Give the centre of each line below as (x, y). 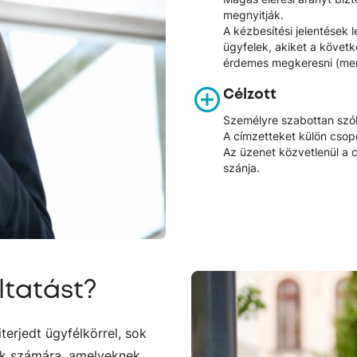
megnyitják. (253, 14)
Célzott (250, 94)
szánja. (241, 167)
